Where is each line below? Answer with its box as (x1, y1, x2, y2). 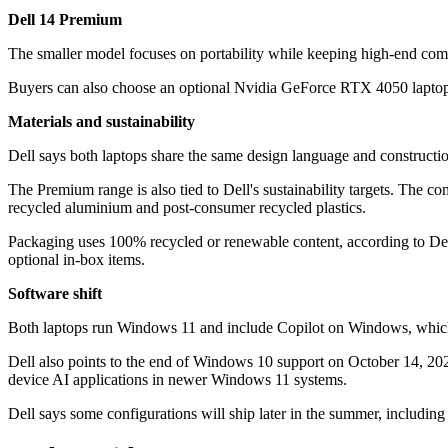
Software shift (8, 285, 102, 303)
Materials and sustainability (8, 113, 195, 131)
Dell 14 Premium (8, 11, 122, 29)
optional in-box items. (8, 251, 145, 269)
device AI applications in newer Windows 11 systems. (8, 371, 347, 389)
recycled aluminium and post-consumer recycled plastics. (8, 199, 366, 217)
